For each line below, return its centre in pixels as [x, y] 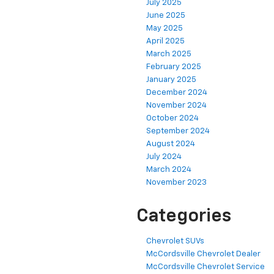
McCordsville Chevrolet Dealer [203, 254]
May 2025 [165, 29]
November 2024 [176, 106]
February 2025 [174, 67]
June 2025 [166, 16]
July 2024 [164, 157]
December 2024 [177, 93]
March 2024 [169, 170]
